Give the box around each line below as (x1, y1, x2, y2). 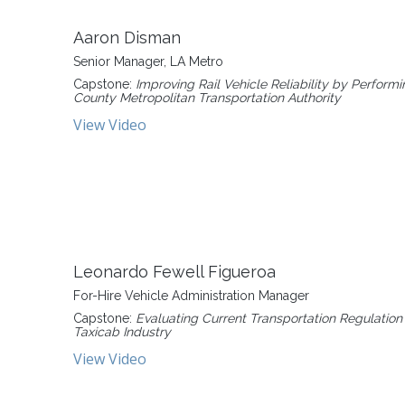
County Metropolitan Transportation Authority (73, 90, 341, 105)
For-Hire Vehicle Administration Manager (73, 288, 309, 303)
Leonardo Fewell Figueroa (73, 262, 276, 281)
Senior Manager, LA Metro (73, 54, 223, 69)
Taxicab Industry (73, 325, 171, 339)
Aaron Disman (73, 28, 181, 47)
